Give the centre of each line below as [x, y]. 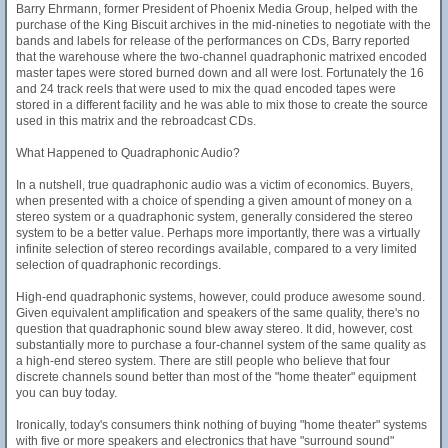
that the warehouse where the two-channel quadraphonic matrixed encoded [221, 57]
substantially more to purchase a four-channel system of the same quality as [221, 345]
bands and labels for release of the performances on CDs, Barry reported [213, 41]
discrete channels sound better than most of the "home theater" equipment [216, 377]
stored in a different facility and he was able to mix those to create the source [222, 105]
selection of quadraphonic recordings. [118, 265]
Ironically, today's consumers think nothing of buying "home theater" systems [221, 425]
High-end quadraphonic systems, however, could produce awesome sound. [220, 297]
